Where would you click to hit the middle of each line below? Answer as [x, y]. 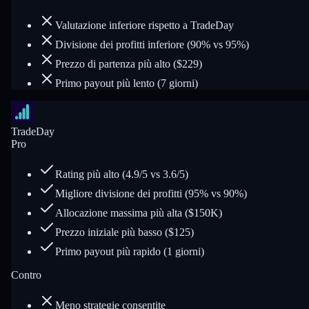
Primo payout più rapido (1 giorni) [130, 251]
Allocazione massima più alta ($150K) [139, 213]
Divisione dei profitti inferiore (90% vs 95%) [152, 44]
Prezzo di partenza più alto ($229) [129, 64]
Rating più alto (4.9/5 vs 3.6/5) [122, 174]
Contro [26, 275]
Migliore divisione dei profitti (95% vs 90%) [151, 193]
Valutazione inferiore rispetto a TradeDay [144, 25]
